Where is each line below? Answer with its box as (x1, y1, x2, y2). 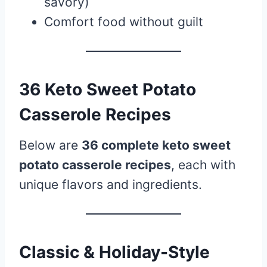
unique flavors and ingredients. (19, 176, 202, 192)
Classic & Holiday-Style (19, 241, 210, 262)
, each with (171, 157, 235, 172)
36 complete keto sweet (82, 137, 231, 153)
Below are (19, 137, 82, 153)
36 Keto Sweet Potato (19, 79, 196, 100)
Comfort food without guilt (44, 14, 203, 29)
